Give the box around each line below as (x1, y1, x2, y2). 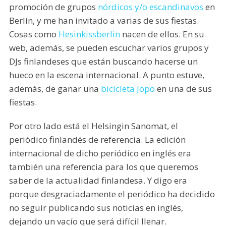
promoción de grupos (9, 1, 98, 13)
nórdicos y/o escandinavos (97, 1, 203, 13)
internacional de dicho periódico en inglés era (9, 147, 191, 159)
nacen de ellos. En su (120, 28, 204, 40)
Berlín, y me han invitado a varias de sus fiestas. (9, 15, 199, 27)
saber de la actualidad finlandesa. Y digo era (9, 175, 187, 187)
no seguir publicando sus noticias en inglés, (9, 202, 183, 214)
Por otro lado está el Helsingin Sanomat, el (9, 120, 178, 132)
